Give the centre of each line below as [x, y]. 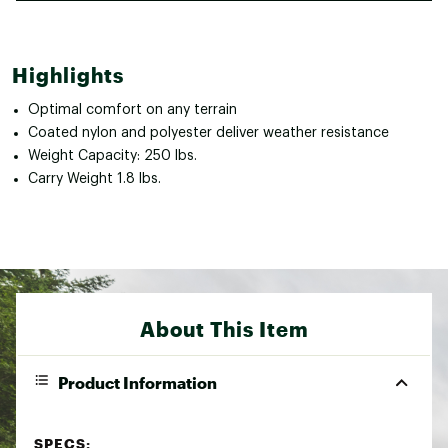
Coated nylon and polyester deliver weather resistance [208, 132]
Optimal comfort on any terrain [132, 109]
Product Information [137, 382]
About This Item [224, 328]
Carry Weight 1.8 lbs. [94, 178]
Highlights [68, 74]
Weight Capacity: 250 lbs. [112, 155]
